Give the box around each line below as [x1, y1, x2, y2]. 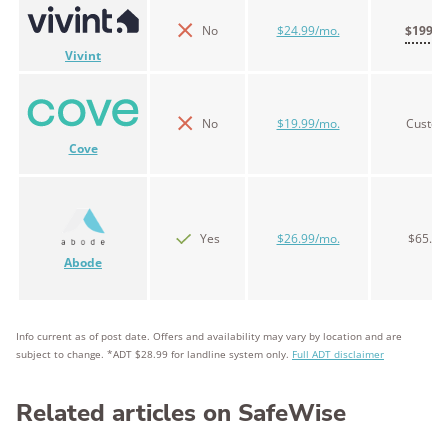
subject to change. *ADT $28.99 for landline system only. [16, 347, 292, 361]
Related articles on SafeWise [16, 397, 346, 429]
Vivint [65, 46, 101, 64]
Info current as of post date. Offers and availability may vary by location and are [16, 329, 402, 343]
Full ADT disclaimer [292, 347, 384, 361]
